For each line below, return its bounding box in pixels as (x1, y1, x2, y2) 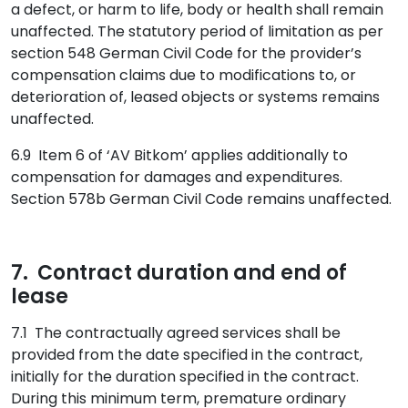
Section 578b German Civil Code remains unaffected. (11, 189, 392, 209)
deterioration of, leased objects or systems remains (11, 87, 380, 107)
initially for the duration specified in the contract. (11, 366, 359, 387)
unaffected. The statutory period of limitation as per (11, 21, 383, 42)
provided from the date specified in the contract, (11, 344, 362, 365)
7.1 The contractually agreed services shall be (11, 322, 341, 343)
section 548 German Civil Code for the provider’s (11, 43, 362, 64)
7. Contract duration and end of (11, 259, 347, 287)
